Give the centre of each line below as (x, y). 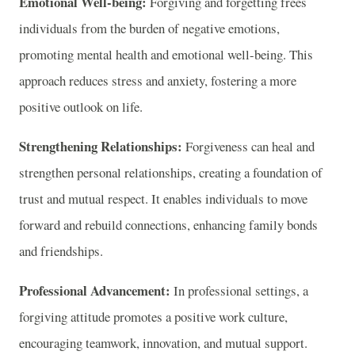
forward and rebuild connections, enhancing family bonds (168, 224)
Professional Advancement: (95, 290)
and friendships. (61, 250)
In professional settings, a (239, 290)
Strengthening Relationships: (102, 146)
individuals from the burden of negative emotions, (149, 29)
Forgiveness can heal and (250, 146)
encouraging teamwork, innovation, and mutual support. (163, 342)
